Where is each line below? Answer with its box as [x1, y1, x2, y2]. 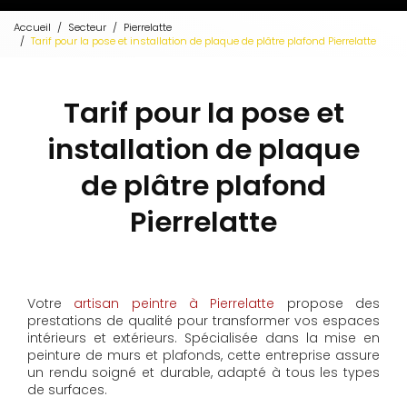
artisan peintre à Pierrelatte [74, 294, 275, 313]
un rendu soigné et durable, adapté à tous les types [27, 363, 380, 382]
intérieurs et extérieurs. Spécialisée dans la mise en [27, 329, 380, 348]
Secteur [68, 19, 106, 35]
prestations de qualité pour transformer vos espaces [27, 312, 380, 331]
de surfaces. [27, 381, 107, 400]
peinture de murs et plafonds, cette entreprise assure [27, 346, 380, 365]
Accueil [14, 19, 51, 35]
